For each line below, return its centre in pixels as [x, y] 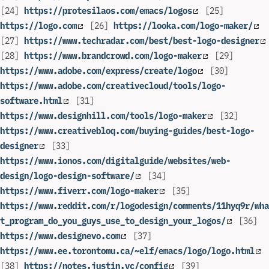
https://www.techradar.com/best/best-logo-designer [142, 41]
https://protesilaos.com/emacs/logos [108, 11]
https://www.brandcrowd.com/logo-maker [113, 56]
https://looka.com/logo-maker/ [183, 26]
